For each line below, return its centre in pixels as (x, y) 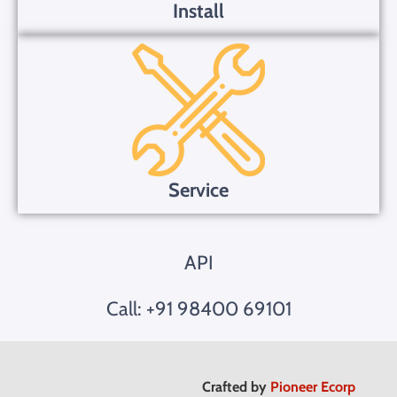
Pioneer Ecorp (313, 386)
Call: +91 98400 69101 (198, 308)
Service (198, 190)
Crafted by (237, 386)
